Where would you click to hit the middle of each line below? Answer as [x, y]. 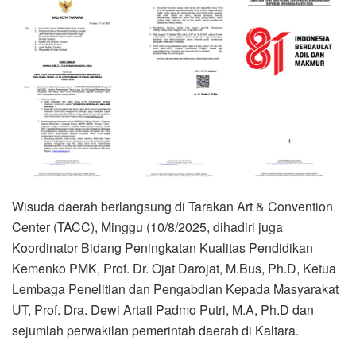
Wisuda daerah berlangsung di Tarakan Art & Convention [172, 207]
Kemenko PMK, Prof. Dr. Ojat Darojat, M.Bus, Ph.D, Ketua [174, 269]
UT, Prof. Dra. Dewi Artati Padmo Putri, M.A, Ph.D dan [163, 310]
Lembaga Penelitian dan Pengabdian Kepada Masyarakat [175, 289]
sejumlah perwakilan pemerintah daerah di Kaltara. [155, 331]
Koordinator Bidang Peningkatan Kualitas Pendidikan [163, 248]
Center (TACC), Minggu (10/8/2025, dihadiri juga [147, 227]
